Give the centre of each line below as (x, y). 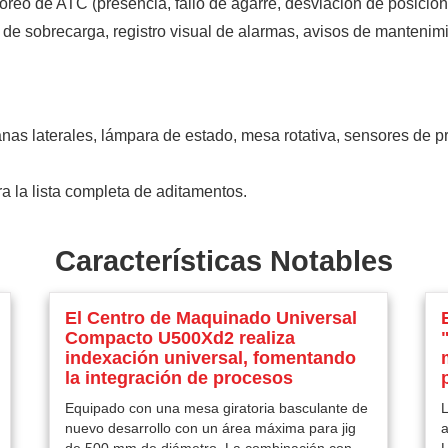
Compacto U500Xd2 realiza (180, 338)
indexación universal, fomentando (210, 358)
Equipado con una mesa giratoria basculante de (216, 408)
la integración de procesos (179, 378)
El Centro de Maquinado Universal (211, 318)
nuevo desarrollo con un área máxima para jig (210, 428)
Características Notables (224, 261)
